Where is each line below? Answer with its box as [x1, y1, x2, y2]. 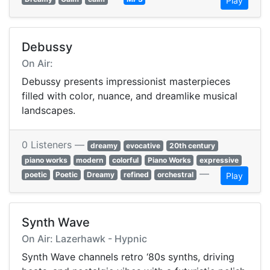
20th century [169, 141, 215, 151]
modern [76, 155, 104, 165]
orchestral [157, 170, 194, 180]
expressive [199, 155, 239, 165]
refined [123, 170, 149, 180]
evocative [126, 141, 161, 151]
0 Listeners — [22, 139, 87, 151]
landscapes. [22, 104, 75, 117]
